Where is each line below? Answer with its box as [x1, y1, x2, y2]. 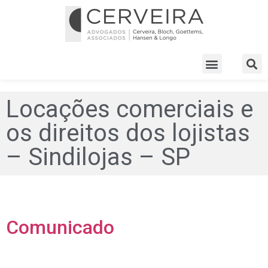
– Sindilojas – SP [6, 143, 190, 171]
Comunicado [6, 216, 114, 239]
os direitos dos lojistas [6, 119, 250, 147]
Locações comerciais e [6, 95, 253, 123]
